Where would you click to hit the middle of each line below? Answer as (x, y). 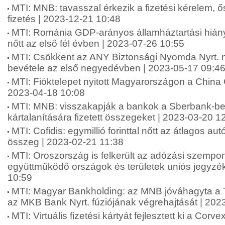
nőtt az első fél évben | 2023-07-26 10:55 (96, 43)
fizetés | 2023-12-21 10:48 (64, 19)
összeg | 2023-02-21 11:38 (66, 142)
